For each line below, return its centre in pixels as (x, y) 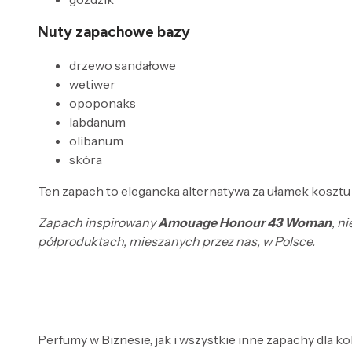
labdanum (97, 122)
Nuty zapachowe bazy (114, 32)
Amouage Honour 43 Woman (245, 223)
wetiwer (92, 84)
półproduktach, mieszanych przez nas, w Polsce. (176, 242)
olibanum (96, 141)
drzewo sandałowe (123, 66)
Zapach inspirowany (98, 223)
